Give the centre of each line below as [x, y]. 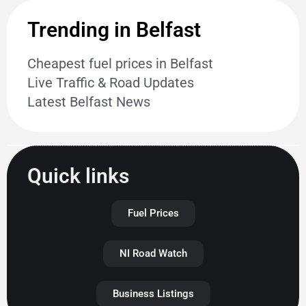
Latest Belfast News [89, 102]
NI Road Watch [153, 254]
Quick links [78, 176]
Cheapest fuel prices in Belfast [120, 64]
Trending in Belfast [114, 30]
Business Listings [153, 294]
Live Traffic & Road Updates [111, 83]
